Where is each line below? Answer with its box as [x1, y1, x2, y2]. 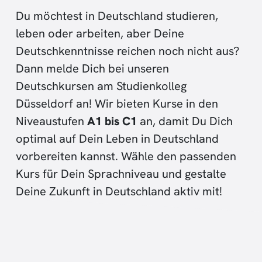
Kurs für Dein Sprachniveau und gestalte [16, 166, 226, 181]
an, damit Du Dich [137, 113, 233, 129]
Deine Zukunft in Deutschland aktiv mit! [16, 183, 222, 199]
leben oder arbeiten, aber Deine [16, 25, 184, 41]
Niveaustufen [16, 113, 87, 129]
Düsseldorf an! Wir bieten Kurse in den [16, 95, 218, 111]
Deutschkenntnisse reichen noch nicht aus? [16, 43, 239, 58]
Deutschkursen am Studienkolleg [16, 78, 187, 94]
